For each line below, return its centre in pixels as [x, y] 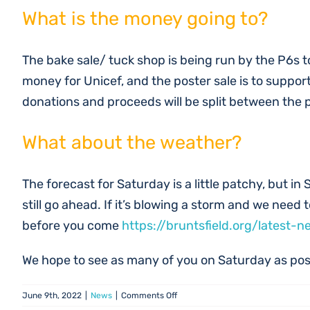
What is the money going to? [145, 19]
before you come [72, 226]
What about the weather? [132, 143]
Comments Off [149, 295]
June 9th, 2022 [52, 295]
